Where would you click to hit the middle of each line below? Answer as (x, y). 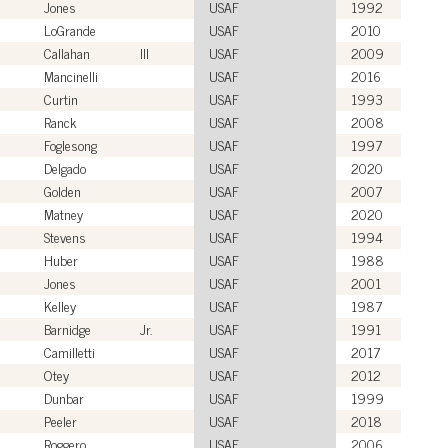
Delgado (65, 167)
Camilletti (69, 351)
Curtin (61, 98)
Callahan (67, 52)
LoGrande (70, 29)
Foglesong (70, 144)
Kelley (60, 305)
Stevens (65, 236)
